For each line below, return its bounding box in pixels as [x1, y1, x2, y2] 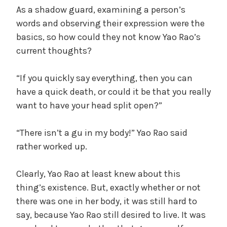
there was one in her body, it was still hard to [16, 195, 197, 207]
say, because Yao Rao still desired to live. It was [16, 209, 206, 220]
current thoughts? [16, 45, 92, 56]
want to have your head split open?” [16, 99, 162, 111]
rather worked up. [16, 140, 87, 152]
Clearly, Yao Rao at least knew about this [16, 168, 180, 179]
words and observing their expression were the [16, 17, 205, 29]
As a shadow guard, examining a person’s [16, 4, 185, 15]
